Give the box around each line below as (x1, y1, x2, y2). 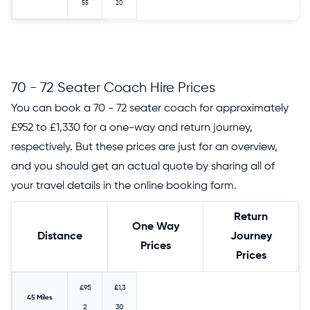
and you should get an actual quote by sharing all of (11, 161, 275, 172)
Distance (37, 230, 82, 242)
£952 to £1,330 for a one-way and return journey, (11, 122, 253, 134)
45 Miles (27, 293, 53, 301)
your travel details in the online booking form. (11, 180, 237, 192)
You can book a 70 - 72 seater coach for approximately (11, 102, 289, 114)
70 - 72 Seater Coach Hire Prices (11, 80, 215, 95)
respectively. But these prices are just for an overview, (11, 141, 277, 153)
